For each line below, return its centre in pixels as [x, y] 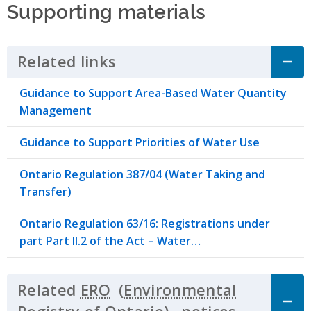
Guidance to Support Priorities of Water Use [140, 142]
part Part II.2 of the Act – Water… [110, 241]
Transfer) [45, 191]
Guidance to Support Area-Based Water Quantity [153, 93]
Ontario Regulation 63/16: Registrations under [145, 223]
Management [56, 110]
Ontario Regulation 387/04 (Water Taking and [142, 174]
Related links [67, 62]
